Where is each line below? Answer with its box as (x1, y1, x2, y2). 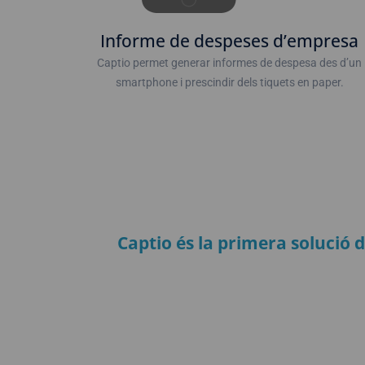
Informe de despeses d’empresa (100, 29, 359, 52)
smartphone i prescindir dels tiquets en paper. (115, 76, 344, 89)
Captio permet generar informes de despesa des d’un (97, 56, 363, 69)
